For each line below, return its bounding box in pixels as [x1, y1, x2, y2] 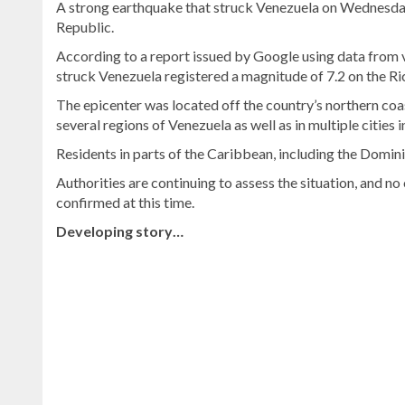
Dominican [55, 380, 122, 398]
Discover [55, 280, 111, 298]
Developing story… [56, 221, 184, 240]
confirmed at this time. [56, 193, 194, 211]
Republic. [56, 17, 114, 35]
